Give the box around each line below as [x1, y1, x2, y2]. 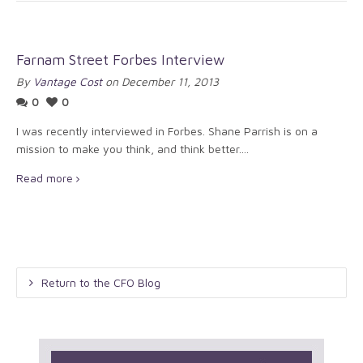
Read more [16, 171, 73, 185]
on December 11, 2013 [102, 75, 219, 88]
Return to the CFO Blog [41, 275, 160, 289]
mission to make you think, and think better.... [16, 142, 249, 156]
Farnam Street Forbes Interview [16, 51, 224, 68]
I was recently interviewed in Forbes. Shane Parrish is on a [16, 124, 318, 138]
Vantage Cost [33, 75, 102, 88]
